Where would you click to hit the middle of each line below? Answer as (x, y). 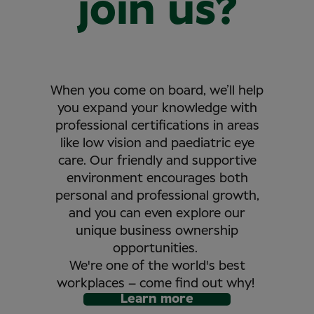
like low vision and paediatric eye (157, 143)
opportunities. (157, 248)
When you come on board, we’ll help (157, 91)
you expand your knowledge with (157, 108)
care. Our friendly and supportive (157, 161)
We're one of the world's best (157, 266)
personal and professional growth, (157, 196)
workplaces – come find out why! (157, 284)
